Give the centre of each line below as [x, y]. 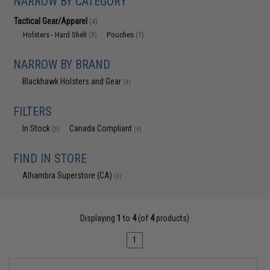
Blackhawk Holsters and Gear [73, 81]
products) [172, 218]
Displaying [99, 218]
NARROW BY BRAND [62, 64]
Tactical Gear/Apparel [52, 21]
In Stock [37, 128]
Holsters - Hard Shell [56, 35]
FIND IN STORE [50, 159]
